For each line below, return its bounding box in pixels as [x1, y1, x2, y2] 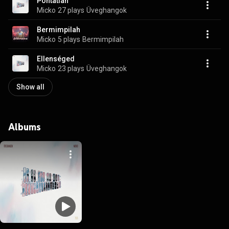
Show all [16, 83, 44, 91]
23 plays [58, 64, 84, 73]
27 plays [58, 6, 84, 14]
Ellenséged [37, 54, 75, 63]
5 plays [58, 35, 80, 43]
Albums [8, 121, 41, 133]
